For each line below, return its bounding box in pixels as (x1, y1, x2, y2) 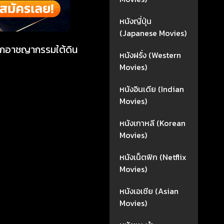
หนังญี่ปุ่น (119, 15, 152, 27)
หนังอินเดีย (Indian (119, 83, 184, 95)
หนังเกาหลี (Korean (119, 117, 186, 129)
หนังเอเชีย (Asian (119, 185, 179, 197)
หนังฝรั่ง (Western (119, 49, 181, 61)
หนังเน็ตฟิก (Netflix (119, 151, 187, 163)
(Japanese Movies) (119, 27, 187, 39)
